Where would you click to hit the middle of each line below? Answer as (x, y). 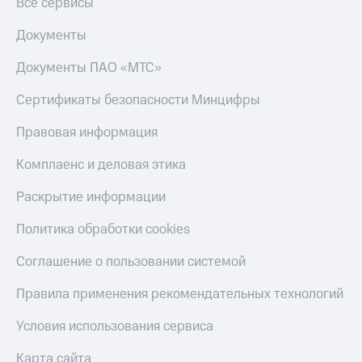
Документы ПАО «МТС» (89, 68)
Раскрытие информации (91, 198)
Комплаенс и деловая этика (101, 165)
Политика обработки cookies (103, 230)
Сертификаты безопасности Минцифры (138, 101)
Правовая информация (87, 133)
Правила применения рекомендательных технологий (180, 295)
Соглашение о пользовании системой (131, 262)
